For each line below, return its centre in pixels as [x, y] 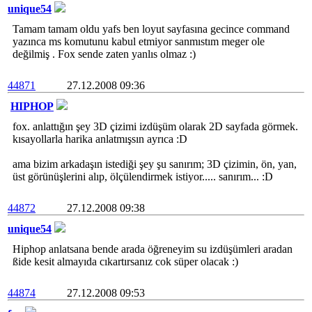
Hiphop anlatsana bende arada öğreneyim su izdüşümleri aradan [153, 249]
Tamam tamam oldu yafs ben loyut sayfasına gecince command [151, 29]
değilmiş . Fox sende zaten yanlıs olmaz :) [104, 54]
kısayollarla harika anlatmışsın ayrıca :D [100, 139]
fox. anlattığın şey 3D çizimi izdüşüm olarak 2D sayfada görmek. [155, 126]
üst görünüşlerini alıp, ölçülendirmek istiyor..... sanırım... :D [143, 177]
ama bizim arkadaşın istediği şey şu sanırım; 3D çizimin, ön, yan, [155, 164]
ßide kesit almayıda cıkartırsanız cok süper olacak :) [125, 262]
